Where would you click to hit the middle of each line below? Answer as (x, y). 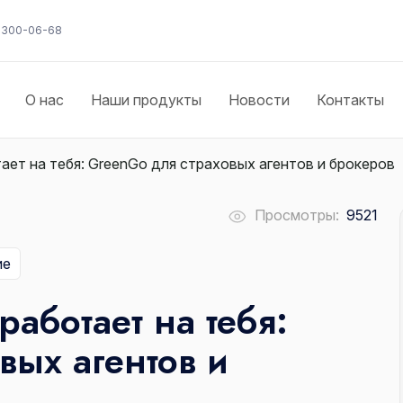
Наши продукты (147, 100)
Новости (260, 100)
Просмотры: (297, 215)
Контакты (351, 100)
